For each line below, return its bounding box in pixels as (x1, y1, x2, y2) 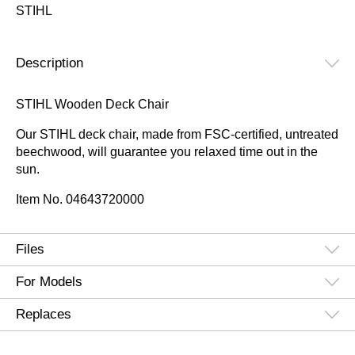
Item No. (16, 193, 66, 206)
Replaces (16, 307, 71, 322)
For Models (16, 274, 82, 289)
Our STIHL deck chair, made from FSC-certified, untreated (16, 128, 338, 141)
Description (16, 55, 83, 71)
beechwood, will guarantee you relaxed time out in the (16, 145, 318, 158)
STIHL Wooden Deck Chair (16, 97, 169, 111)
